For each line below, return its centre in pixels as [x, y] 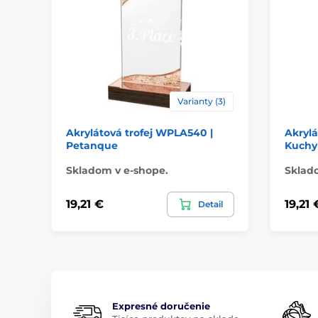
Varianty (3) [201, 101]
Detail [210, 204]
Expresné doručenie [161, 306]
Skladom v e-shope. [117, 170]
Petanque [92, 145]
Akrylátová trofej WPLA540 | [139, 132]
